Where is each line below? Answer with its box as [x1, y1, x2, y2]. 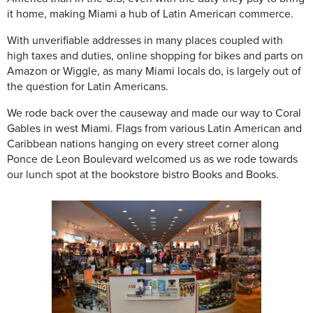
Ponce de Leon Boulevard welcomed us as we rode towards [7, 152, 298, 167]
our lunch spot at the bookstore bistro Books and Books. [7, 168, 279, 182]
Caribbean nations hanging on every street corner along [7, 137, 279, 152]
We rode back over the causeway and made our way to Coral [7, 106, 301, 121]
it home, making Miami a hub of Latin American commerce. [7, 7, 293, 22]
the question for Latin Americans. [7, 80, 168, 94]
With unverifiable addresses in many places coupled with [7, 34, 283, 48]
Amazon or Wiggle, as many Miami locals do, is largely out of [7, 64, 301, 79]
